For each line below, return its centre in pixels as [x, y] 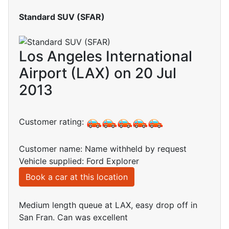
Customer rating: [53, 122]
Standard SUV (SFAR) [62, 17]
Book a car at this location [77, 177]
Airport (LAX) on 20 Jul [98, 73]
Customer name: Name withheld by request [103, 149]
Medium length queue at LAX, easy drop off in [108, 205]
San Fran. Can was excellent [73, 217]
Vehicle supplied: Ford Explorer [79, 161]
